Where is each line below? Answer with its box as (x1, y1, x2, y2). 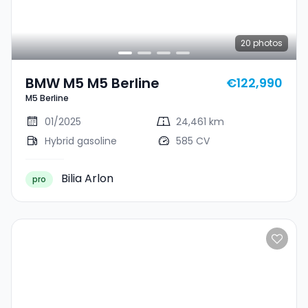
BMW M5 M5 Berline (25, 74, 159, 93)
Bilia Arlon (61, 170, 113, 186)
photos (251, 37, 283, 49)
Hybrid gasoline (45, 134, 117, 148)
